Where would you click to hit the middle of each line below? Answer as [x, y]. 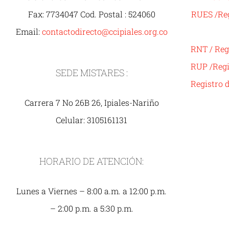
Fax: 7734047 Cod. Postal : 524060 [91, 14]
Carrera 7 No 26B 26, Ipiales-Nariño [91, 102]
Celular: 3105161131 [92, 120]
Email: [29, 31]
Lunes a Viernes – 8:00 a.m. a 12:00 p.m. [92, 191]
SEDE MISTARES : [91, 73]
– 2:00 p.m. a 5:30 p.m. [91, 208]
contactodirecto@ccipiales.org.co [105, 31]
